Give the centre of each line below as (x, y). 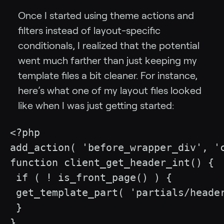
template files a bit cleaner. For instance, (108, 76)
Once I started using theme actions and (106, 16)
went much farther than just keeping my (107, 61)
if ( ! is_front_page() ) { (91, 178)
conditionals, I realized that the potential (109, 46)
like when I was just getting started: (96, 106)
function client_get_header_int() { (112, 163)
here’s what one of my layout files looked (110, 91)
